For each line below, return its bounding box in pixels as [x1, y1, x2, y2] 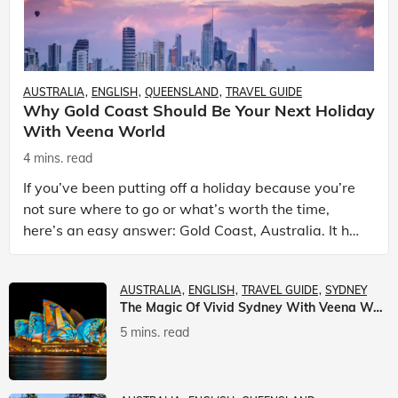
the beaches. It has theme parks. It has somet [23, 242, 322, 260]
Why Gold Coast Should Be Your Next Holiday [23, 100, 375, 122]
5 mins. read [120, 323, 189, 340]
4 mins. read [23, 149, 92, 166]
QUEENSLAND [145, 85, 219, 99]
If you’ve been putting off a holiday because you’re [23, 178, 355, 196]
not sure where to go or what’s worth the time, [23, 199, 330, 218]
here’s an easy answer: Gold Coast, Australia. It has [23, 220, 329, 239]
